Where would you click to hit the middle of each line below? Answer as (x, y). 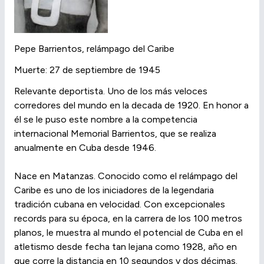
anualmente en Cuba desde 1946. (85, 148)
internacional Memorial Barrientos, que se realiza (115, 134)
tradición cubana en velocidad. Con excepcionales (120, 204)
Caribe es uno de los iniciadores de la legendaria (114, 190)
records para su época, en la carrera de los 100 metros (128, 219)
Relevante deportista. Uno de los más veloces (111, 91)
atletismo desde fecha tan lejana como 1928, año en (126, 247)
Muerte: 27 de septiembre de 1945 (87, 70)
